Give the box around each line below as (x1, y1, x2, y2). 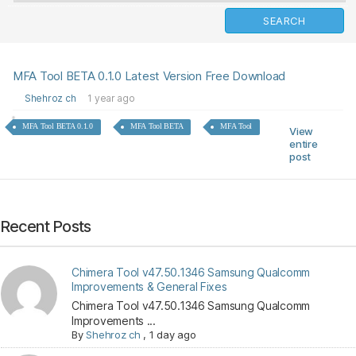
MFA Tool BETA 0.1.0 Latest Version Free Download (13, 68, 286, 83)
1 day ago (149, 328, 196, 341)
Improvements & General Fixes (72, 280, 227, 293)
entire (289, 137, 318, 150)
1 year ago (87, 92, 135, 104)
